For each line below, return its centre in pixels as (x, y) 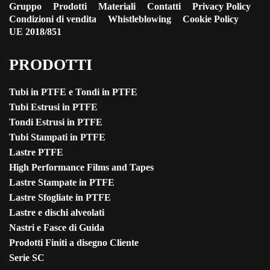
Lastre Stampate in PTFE (62, 183)
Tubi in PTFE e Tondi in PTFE (73, 92)
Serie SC (27, 258)
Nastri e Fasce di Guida (57, 228)
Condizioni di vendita (53, 19)
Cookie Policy (211, 19)
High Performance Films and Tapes (81, 168)
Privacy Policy (221, 7)
